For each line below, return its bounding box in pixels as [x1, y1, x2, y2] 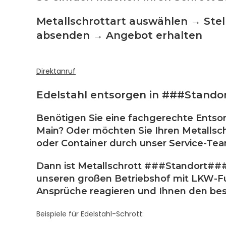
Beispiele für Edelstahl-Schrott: [36, 209, 144, 219]
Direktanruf [36, 66, 76, 76]
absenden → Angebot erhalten [36, 29, 202, 41]
